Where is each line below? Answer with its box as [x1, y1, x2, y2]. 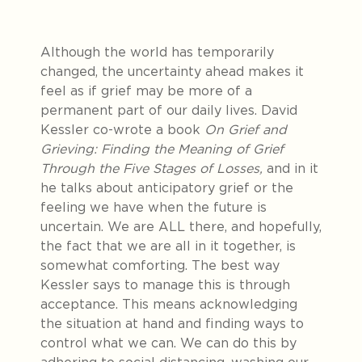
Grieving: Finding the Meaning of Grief [40, 141, 284, 157]
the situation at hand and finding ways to [40, 315, 304, 331]
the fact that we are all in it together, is [40, 238, 296, 254]
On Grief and [204, 121, 287, 137]
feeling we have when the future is [40, 199, 267, 215]
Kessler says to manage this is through [40, 276, 290, 293]
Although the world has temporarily [40, 44, 274, 60]
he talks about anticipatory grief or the [40, 179, 293, 196]
